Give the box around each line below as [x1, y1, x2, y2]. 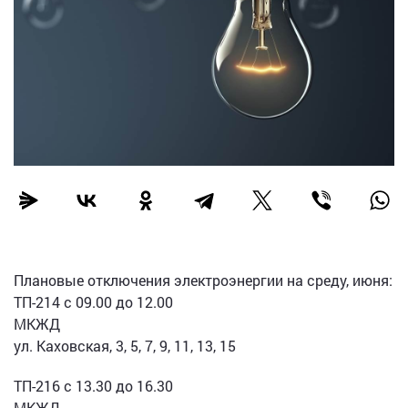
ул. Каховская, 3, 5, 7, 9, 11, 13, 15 [14, 335, 236, 355]
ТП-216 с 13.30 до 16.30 [14, 375, 173, 395]
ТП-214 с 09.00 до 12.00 [14, 291, 173, 311]
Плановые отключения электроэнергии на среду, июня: [14, 270, 393, 290]
